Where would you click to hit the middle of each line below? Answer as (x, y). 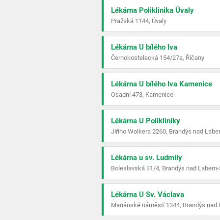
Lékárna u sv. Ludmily (147, 158)
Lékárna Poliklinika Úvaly (152, 10)
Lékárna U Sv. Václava (148, 194)
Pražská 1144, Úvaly (139, 21)
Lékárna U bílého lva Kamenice (162, 84)
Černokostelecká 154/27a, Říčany (158, 58)
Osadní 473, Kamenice (142, 95)
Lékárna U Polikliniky (146, 121)
